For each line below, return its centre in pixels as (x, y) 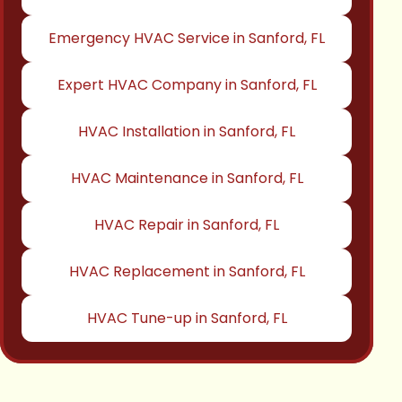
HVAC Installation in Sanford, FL (187, 131)
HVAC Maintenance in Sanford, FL (187, 178)
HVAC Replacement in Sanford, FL (187, 271)
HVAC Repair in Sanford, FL (187, 225)
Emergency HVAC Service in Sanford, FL (187, 38)
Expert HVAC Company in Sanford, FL (187, 85)
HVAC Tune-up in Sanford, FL (187, 318)
